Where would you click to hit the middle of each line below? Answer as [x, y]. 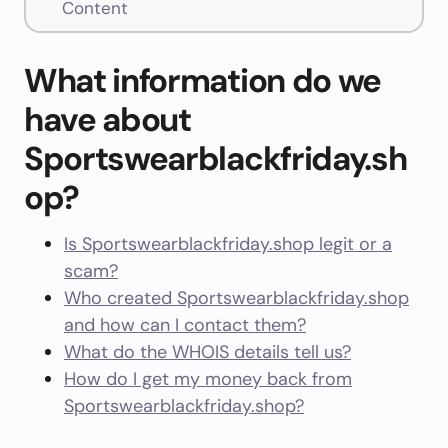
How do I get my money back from [208, 379]
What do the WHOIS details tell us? [207, 352]
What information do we [202, 80]
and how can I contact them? [185, 325]
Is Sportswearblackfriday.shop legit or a [228, 244]
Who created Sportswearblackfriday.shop [236, 298]
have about [107, 119]
